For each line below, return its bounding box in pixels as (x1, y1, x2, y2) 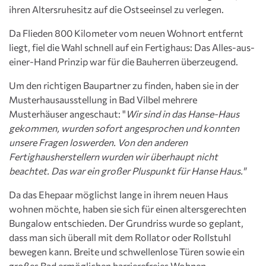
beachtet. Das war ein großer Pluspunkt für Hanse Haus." (9, 165, 246, 177)
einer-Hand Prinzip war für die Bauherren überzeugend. (9, 56, 240, 68)
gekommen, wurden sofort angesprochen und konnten (9, 122, 239, 134)
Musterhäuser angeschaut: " (9, 108, 126, 120)
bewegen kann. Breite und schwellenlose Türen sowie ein (9, 246, 245, 258)
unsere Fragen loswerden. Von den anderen (9, 137, 188, 148)
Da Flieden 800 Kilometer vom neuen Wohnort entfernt (9, 27, 243, 39)
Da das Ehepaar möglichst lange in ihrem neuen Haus (9, 189, 228, 201)
